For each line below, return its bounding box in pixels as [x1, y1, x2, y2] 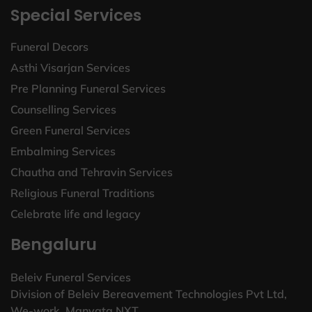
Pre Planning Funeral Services [10, 81, 166, 95]
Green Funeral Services [10, 123, 130, 137]
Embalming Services [10, 143, 116, 158]
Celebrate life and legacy [10, 206, 141, 221]
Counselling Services [10, 102, 116, 116]
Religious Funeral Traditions [10, 185, 155, 200]
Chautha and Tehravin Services [10, 164, 173, 179]
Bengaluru [10, 233, 97, 256]
